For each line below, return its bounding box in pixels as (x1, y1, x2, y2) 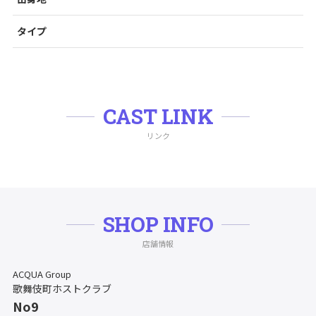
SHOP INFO (102, 210, 214, 238)
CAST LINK (102, 102, 214, 130)
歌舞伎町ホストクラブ (12, 281, 111, 296)
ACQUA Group (12, 267, 71, 281)
